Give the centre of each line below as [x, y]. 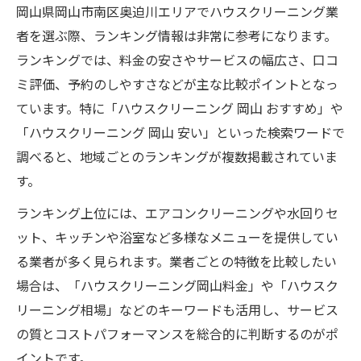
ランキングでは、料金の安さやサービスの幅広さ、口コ [177, 60]
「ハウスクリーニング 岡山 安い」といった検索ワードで [180, 132]
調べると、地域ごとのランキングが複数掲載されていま [177, 156]
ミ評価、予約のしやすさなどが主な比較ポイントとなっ [177, 84]
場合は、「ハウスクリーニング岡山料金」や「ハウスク [177, 285]
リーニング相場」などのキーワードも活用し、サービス [177, 309]
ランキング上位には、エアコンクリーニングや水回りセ [177, 213]
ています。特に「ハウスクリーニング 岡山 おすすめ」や [180, 108]
